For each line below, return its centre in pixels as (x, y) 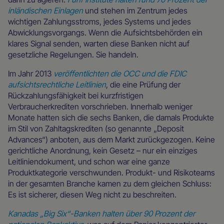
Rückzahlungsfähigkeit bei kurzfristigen (76, 95)
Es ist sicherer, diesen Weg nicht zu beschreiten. (92, 194)
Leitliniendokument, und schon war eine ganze (89, 161)
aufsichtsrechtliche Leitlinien (57, 84)
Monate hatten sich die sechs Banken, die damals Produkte (111, 117)
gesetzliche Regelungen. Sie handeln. (73, 54)
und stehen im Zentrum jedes (135, 10)
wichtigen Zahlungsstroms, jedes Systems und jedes (99, 21)
